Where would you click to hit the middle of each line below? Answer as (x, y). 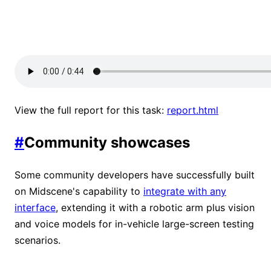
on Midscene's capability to (79, 191)
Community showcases (107, 142)
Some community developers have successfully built (135, 175)
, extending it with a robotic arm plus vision (155, 207)
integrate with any (185, 191)
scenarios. (38, 240)
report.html (193, 110)
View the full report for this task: (91, 110)
